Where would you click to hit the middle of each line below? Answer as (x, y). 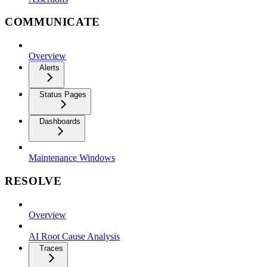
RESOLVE (33, 181)
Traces (51, 248)
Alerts (49, 68)
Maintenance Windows (72, 158)
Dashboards (60, 122)
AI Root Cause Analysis (74, 236)
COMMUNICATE (53, 22)
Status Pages (63, 95)
